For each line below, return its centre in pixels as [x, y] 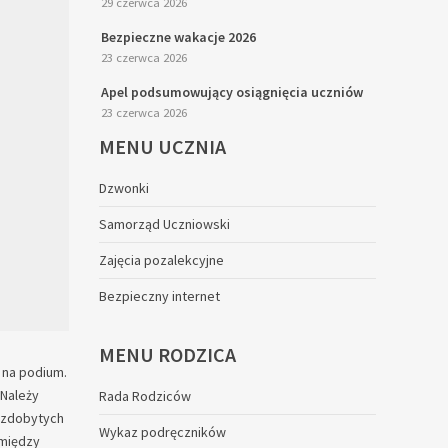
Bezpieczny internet [159, 296]
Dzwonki [123, 188]
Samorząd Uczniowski [164, 224]
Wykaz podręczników [162, 432]
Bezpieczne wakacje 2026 [178, 37]
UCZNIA [191, 146]
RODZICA [196, 354]
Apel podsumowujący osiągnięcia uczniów [231, 92]
